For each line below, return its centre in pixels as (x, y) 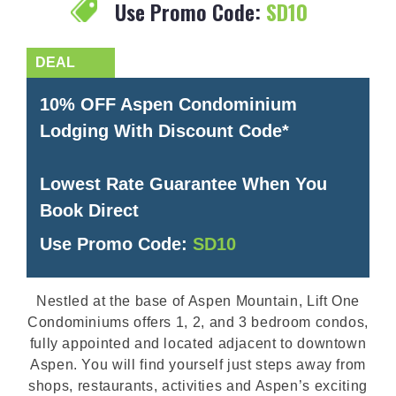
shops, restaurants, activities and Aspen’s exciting (198, 385)
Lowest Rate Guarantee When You (183, 183)
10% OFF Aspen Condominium (168, 104)
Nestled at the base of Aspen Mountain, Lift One (198, 301)
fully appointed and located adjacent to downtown (198, 343)
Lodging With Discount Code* (164, 130)
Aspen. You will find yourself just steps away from (198, 364)
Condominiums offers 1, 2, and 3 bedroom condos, (198, 322)
